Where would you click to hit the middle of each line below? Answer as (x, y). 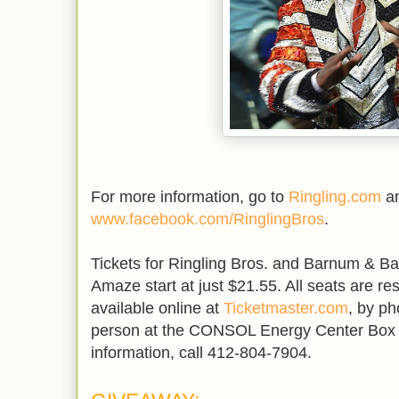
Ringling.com (335, 197)
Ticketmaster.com (286, 309)
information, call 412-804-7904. (204, 353)
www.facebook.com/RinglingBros (208, 220)
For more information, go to (190, 197)
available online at (157, 309)
